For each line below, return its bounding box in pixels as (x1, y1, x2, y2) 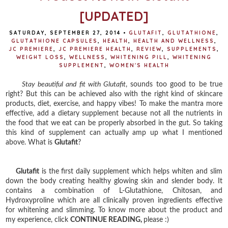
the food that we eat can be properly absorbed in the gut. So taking (6, 119, 222, 127)
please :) (144, 216, 169, 223)
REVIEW (136, 45, 162, 52)
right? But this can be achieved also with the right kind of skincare (6, 90, 222, 98)
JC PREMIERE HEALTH (59, 45, 131, 52)
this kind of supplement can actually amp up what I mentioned (6, 129, 222, 136)
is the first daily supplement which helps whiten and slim (39, 167, 222, 175)
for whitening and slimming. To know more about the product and (6, 206, 222, 214)
